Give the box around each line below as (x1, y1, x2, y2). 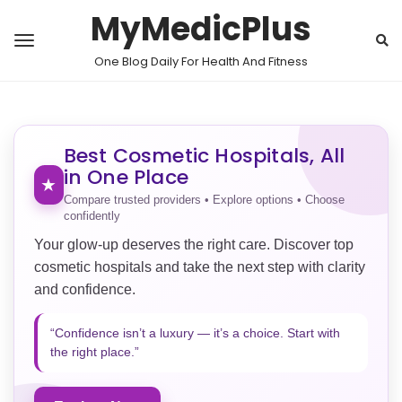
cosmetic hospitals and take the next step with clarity (34, 259, 365, 275)
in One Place (63, 163, 188, 191)
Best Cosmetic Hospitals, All (63, 142, 345, 170)
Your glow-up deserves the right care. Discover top (34, 237, 354, 252)
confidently (63, 209, 120, 223)
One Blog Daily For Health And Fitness (94, 53, 308, 70)
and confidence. (34, 282, 135, 297)
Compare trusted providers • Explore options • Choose (63, 193, 345, 206)
